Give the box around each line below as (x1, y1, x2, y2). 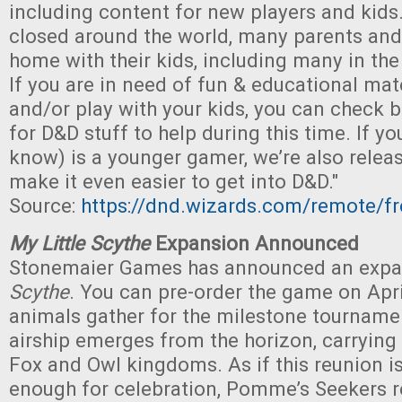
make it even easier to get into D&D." (9, 170, 338, 193)
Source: (9, 194, 81, 217)
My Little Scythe (9, 232, 150, 255)
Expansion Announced (150, 232, 359, 255)
